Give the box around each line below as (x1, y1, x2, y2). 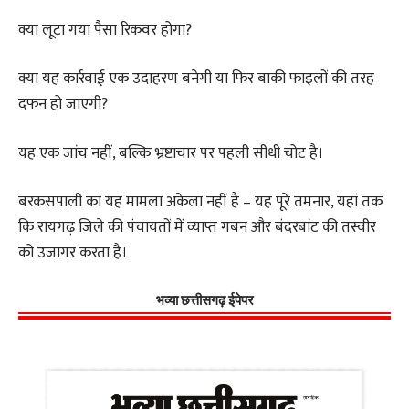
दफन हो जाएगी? (18, 91, 108, 118)
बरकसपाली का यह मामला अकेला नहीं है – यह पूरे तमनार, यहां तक (18, 189, 383, 215)
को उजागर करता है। (18, 240, 128, 267)
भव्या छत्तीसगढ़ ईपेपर (155, 291, 254, 309)
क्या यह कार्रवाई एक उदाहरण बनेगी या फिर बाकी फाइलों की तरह (18, 66, 374, 92)
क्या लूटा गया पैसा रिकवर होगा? (18, 16, 192, 43)
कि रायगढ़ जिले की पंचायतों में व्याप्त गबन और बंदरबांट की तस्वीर (18, 215, 376, 241)
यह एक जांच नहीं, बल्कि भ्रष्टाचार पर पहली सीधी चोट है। (18, 140, 324, 166)
